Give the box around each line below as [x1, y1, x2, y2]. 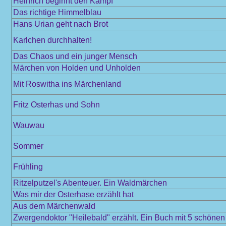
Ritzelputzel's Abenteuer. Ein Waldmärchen [13, 179, 167, 187]
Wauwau [13, 121, 44, 130]
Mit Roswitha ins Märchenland [13, 80, 121, 88]
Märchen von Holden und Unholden [13, 64, 141, 72]
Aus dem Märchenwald [13, 202, 95, 210]
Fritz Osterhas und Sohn [13, 100, 100, 109]
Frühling [13, 162, 43, 171]
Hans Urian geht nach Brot [13, 20, 108, 28]
